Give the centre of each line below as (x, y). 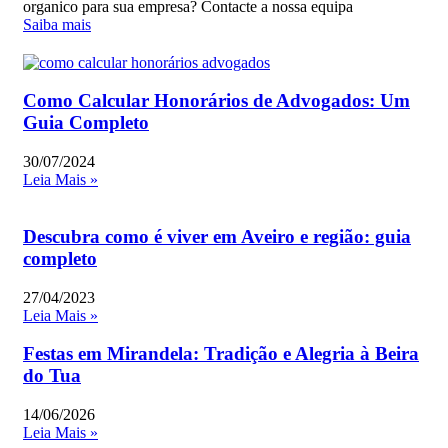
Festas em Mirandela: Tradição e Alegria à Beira (221, 354)
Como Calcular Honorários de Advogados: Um (216, 101)
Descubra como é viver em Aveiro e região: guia (217, 236)
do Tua (52, 376)
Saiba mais (57, 24)
